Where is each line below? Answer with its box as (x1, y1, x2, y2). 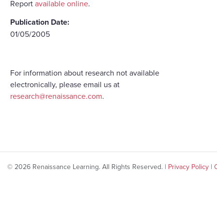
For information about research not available (10, 67, 159, 78)
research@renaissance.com (10, 90, 102, 101)
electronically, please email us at (10, 78, 120, 90)
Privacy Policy (168, 162, 209, 171)
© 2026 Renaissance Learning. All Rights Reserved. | (7, 162, 168, 171)
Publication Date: (10, 16, 69, 28)
